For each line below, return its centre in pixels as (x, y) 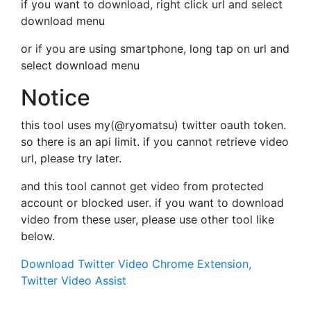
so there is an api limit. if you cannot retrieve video (155, 142)
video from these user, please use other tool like (148, 220)
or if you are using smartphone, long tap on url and (155, 49)
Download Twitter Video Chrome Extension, (136, 264)
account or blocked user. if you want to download (152, 203)
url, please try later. (71, 159)
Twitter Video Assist (74, 281)
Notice (56, 98)
